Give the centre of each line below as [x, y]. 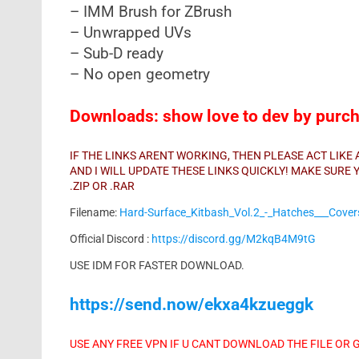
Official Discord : [110, 239]
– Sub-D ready [116, 54]
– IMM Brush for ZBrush [150, 12]
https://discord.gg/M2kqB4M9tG [233, 239]
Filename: [93, 212]
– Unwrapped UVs [130, 33]
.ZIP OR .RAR [102, 186]
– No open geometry [141, 75]
